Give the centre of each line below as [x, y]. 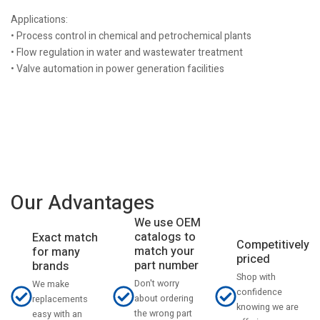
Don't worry [157, 284]
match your [164, 251]
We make [51, 284]
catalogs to [165, 237]
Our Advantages [82, 203]
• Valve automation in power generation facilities [117, 69]
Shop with [256, 277]
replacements [60, 299]
